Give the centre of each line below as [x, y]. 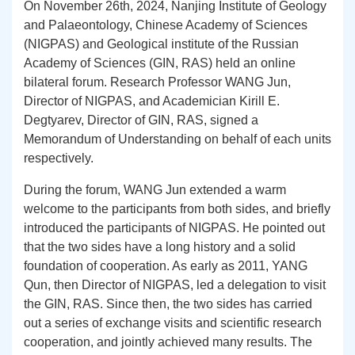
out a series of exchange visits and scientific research [173, 323]
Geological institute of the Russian [203, 44]
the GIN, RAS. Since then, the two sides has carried [168, 303]
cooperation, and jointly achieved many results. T [161, 342]
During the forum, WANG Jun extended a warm [155, 189]
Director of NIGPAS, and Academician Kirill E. [152, 101]
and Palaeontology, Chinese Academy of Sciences [166, 25]
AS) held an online [243, 63]
